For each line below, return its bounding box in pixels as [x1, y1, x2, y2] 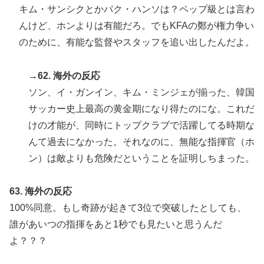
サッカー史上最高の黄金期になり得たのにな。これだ [28, 103, 255, 114]
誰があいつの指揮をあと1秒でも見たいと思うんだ [9, 219, 222, 230]
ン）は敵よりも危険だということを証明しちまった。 [28, 153, 255, 163]
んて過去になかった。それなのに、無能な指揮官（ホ [28, 136, 255, 147]
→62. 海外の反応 [28, 70, 100, 81]
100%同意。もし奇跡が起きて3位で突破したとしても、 [9, 203, 246, 213]
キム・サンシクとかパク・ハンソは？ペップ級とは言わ [19, 4, 255, 14]
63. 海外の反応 [9, 186, 72, 197]
